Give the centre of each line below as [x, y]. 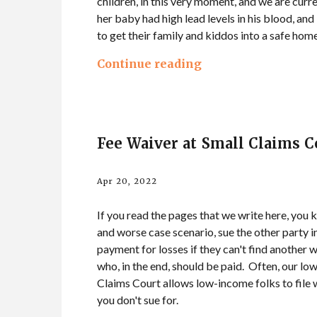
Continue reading [149, 63]
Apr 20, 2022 [127, 181]
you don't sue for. [138, 299]
